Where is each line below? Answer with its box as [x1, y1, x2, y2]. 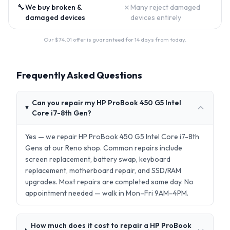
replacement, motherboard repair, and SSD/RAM [25, 166, 181, 175]
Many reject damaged [130, 3, 200, 12]
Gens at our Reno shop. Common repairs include [25, 143, 182, 152]
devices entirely [130, 13, 181, 22]
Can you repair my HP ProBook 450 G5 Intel [31, 98, 181, 107]
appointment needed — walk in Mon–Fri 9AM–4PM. [25, 188, 188, 198]
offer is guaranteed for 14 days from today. [72, 36, 186, 43]
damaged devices [25, 13, 85, 22]
